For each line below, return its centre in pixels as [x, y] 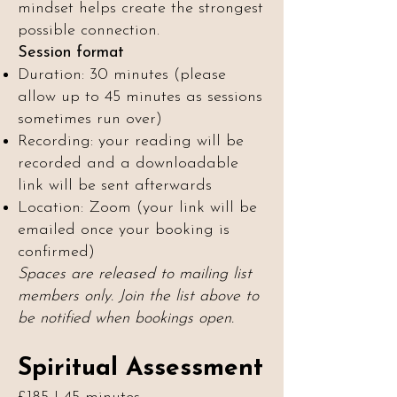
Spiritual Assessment [140, 369]
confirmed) [56, 252]
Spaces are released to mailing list [135, 274]
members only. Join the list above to [138, 296]
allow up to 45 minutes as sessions [140, 97]
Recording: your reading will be [131, 141]
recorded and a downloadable [128, 163]
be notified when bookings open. [126, 319]
